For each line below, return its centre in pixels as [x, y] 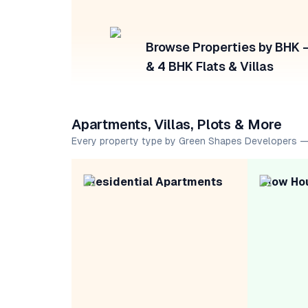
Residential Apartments [155, 182]
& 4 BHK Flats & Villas [210, 66]
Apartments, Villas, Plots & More [177, 124]
